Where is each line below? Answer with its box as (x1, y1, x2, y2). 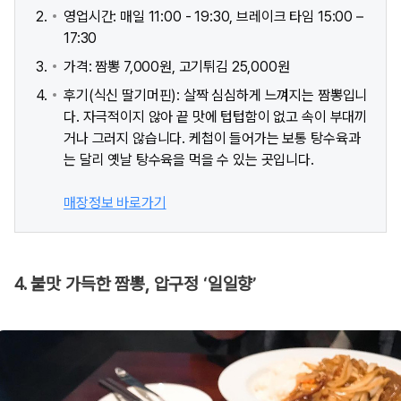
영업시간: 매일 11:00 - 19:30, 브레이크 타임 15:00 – (64, 7, 363, 25)
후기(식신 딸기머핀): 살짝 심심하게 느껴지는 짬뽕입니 (64, 86, 368, 104)
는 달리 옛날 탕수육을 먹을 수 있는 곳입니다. (64, 150, 314, 168)
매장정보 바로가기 (64, 193, 166, 211)
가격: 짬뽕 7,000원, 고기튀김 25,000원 (64, 57, 290, 75)
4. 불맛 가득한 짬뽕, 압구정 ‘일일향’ (14, 273, 257, 294)
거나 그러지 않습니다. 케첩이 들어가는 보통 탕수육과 (64, 129, 361, 147)
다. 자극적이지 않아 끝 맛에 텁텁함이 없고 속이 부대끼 (64, 107, 368, 125)
